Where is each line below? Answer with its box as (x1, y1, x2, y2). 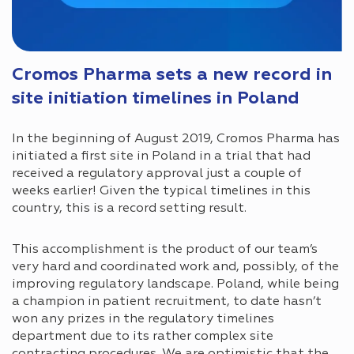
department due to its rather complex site (12, 330, 273, 343)
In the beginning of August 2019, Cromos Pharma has (12, 132, 340, 145)
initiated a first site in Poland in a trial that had (12, 149, 311, 163)
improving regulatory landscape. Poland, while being (12, 277, 339, 291)
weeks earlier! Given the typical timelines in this (12, 184, 311, 198)
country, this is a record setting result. (12, 201, 247, 215)
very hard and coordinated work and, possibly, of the (12, 260, 339, 273)
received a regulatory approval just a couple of (12, 167, 302, 180)
